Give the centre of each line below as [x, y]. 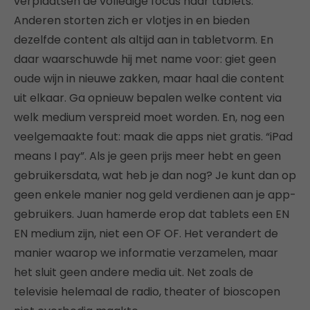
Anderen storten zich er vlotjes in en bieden [132, 20]
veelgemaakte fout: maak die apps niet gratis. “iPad [153, 136]
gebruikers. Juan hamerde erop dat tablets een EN [152, 214]
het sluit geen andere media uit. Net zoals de [134, 272]
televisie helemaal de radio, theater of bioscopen [147, 291]
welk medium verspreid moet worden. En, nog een [149, 117]
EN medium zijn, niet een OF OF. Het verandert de [146, 233]
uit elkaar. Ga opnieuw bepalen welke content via [148, 98]
